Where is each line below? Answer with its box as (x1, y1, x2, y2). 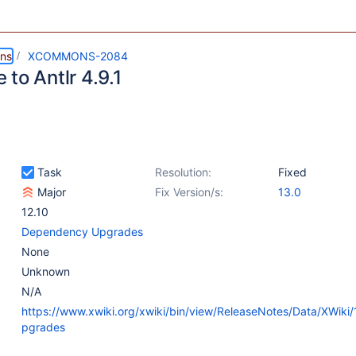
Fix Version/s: (155, 185, 223, 199)
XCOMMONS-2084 (28, 49, 128, 63)
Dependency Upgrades (21, 225, 143, 238)
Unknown (21, 265, 70, 278)
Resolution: (155, 165, 211, 179)
